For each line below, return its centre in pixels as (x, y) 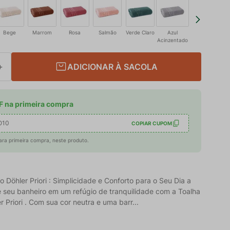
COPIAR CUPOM (152, 123)
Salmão (107, 32)
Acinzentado (173, 40)
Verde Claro (140, 32)
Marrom (42, 32)
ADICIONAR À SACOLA (113, 67)
